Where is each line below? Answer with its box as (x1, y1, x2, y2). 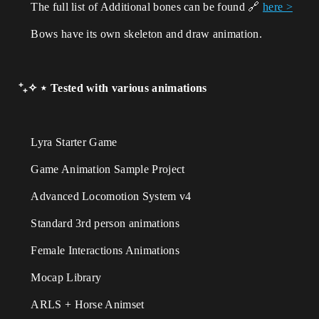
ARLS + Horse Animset (19, 298, 145, 310)
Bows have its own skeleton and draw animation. (31, 28, 263, 40)
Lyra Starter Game (19, 136, 117, 148)
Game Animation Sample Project (19, 163, 185, 175)
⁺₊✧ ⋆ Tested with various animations (19, 82, 207, 94)
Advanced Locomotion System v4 (19, 190, 192, 202)
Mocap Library (19, 271, 102, 283)
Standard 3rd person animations (19, 217, 179, 229)
